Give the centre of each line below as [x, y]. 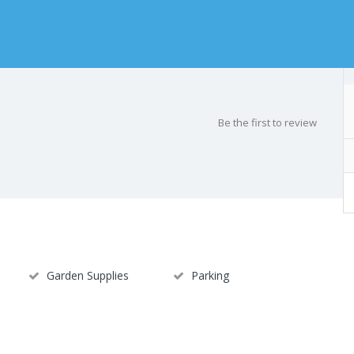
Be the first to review [267, 123]
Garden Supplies [88, 276]
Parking [210, 276]
